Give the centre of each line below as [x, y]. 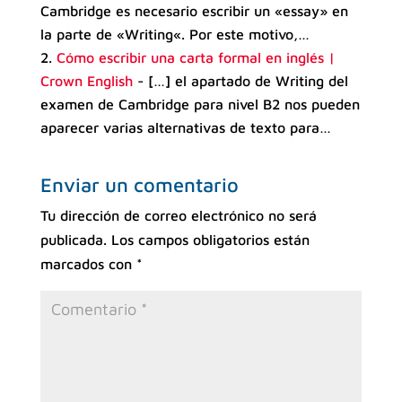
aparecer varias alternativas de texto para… [185, 127]
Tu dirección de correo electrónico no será [178, 215]
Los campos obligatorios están [210, 239]
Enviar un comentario [139, 184]
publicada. [73, 239]
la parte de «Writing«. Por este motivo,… [175, 34]
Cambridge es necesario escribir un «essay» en [194, 10]
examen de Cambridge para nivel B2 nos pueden [200, 104]
